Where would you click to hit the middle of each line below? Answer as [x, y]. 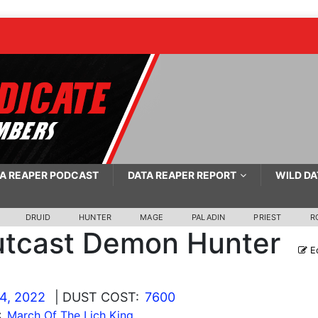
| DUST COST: [97, 297]
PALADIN [209, 217]
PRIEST [268, 217]
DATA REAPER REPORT [182, 175]
